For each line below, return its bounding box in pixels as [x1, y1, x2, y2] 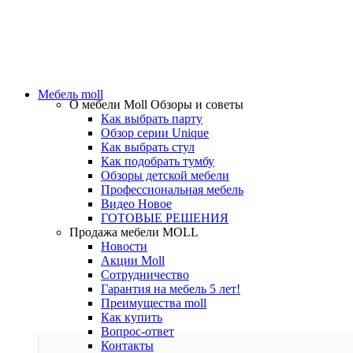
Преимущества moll [101, 296, 206, 310]
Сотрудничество [101, 268, 189, 281]
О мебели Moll [69, 98, 150, 111]
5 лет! [210, 282, 240, 295]
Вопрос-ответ [101, 325, 174, 338]
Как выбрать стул [101, 140, 195, 154]
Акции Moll [101, 254, 165, 267]
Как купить [101, 310, 162, 324]
